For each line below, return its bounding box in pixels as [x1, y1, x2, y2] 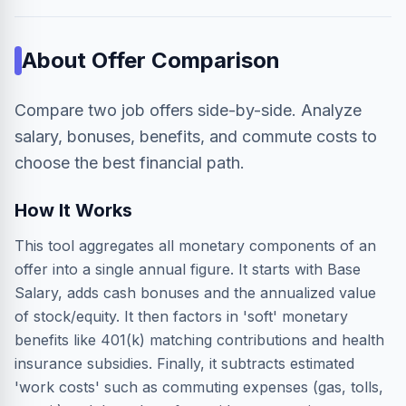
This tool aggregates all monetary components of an [14, 237, 376, 255]
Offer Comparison [92, 47, 280, 73]
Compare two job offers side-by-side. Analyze [14, 101, 362, 120]
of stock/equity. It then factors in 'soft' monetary [14, 307, 348, 325]
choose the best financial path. [14, 153, 245, 172]
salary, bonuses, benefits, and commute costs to [14, 127, 377, 146]
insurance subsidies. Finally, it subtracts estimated [14, 354, 354, 372]
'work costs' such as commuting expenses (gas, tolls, [14, 378, 383, 396]
